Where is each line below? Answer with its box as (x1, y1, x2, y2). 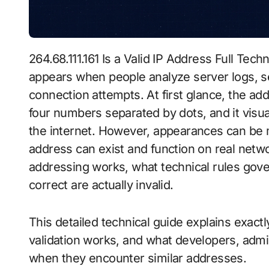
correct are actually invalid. (29, 178, 174, 193)
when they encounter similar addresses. (29, 251, 247, 266)
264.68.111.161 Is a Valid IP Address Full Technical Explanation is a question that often (29, 52, 36, 67)
